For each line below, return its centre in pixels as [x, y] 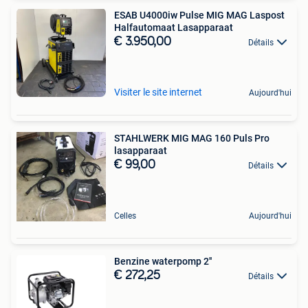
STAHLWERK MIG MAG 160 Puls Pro [192, 138]
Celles [125, 216]
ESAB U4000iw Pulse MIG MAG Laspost [199, 15]
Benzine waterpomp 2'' [163, 261]
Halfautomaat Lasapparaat [174, 27]
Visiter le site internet [158, 92]
